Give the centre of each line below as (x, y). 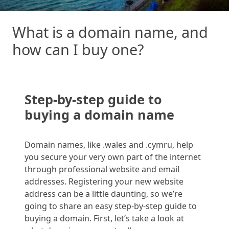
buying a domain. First (67, 219)
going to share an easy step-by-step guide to (111, 206)
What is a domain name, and (110, 32)
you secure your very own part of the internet (113, 157)
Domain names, (56, 145)
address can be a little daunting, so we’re (104, 194)
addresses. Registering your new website (104, 182)
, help (183, 145)
